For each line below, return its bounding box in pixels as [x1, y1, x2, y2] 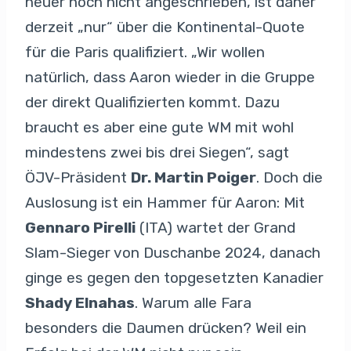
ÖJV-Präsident [25, 168, 131, 186]
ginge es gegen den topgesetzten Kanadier [25, 268, 324, 287]
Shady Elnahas [25, 293, 135, 312]
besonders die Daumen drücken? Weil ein [25, 318, 306, 337]
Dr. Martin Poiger [131, 168, 256, 186]
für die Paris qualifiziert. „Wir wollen [25, 42, 265, 61]
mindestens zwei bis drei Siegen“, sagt [25, 143, 289, 161]
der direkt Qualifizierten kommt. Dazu [25, 92, 280, 111]
